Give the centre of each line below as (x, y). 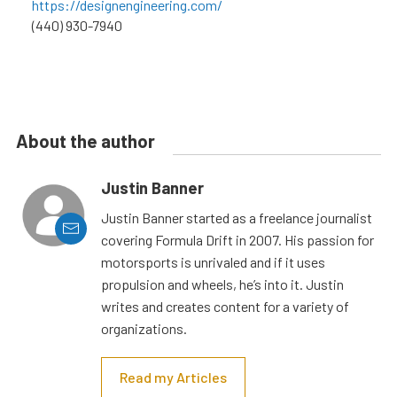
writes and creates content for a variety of (225, 306)
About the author (86, 140)
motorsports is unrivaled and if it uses (213, 261)
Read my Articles (173, 377)
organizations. (144, 328)
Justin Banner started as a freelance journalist (237, 217)
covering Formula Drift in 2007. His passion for (237, 239)
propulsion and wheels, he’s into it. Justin (222, 284)
